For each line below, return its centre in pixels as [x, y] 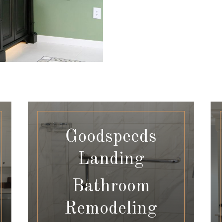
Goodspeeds [111, 138]
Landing [111, 160]
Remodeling [111, 209]
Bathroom [111, 187]
